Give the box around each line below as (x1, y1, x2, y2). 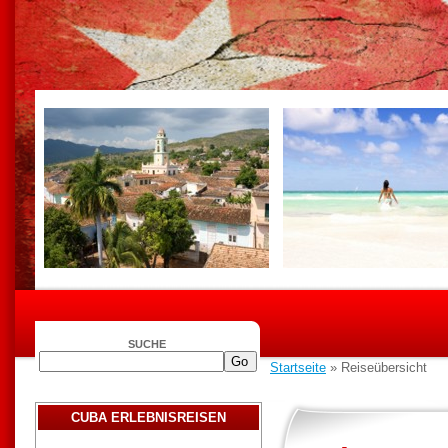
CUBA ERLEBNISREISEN (71, 410, 226, 425)
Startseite (270, 360, 326, 375)
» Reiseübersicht (326, 360, 427, 375)
